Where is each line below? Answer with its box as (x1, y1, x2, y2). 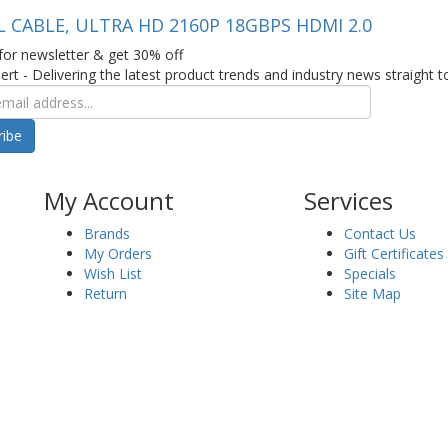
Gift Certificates (343, 244, 444, 263)
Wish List (84, 264, 142, 283)
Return (84, 284, 127, 303)
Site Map (343, 284, 401, 303)
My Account (44, 184, 174, 217)
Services (303, 184, 393, 217)
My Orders (84, 244, 152, 263)
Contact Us (343, 224, 416, 243)
